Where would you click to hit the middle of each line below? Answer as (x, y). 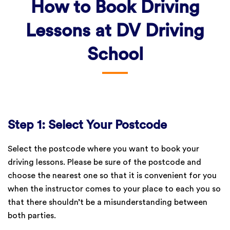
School (115, 55)
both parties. (32, 216)
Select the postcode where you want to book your (103, 149)
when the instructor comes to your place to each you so (114, 189)
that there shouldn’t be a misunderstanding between (108, 202)
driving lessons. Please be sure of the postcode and (104, 162)
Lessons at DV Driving (115, 31)
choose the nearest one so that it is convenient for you (112, 176)
